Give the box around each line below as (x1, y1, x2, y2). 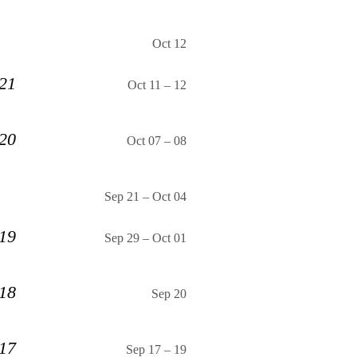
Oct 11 (127, 78, 161, 92)
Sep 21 (104, 190, 139, 204)
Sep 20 (151, 287, 186, 301)
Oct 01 (152, 231, 186, 245)
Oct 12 (152, 37, 186, 51)
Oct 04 (152, 190, 186, 204)
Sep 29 (104, 231, 139, 245)
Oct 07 (127, 134, 161, 148)
